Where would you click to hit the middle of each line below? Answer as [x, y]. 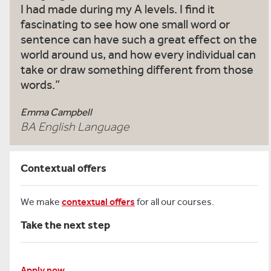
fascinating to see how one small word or [125, 25]
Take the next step [65, 225]
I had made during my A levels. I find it [118, 10]
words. [38, 85]
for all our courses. [175, 202]
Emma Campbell [56, 113]
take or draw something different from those [137, 70]
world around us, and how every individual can [138, 55]
